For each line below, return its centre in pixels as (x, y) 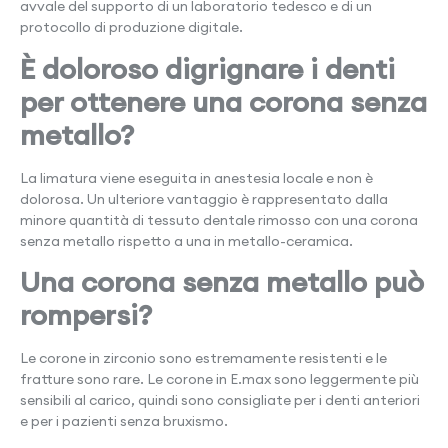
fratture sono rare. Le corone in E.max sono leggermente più (219, 379)
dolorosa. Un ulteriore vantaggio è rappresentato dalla (204, 198)
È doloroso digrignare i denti (207, 68)
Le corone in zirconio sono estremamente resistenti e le (203, 358)
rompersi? (86, 315)
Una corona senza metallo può (222, 282)
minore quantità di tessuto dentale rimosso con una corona (219, 219)
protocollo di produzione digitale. (131, 27)
